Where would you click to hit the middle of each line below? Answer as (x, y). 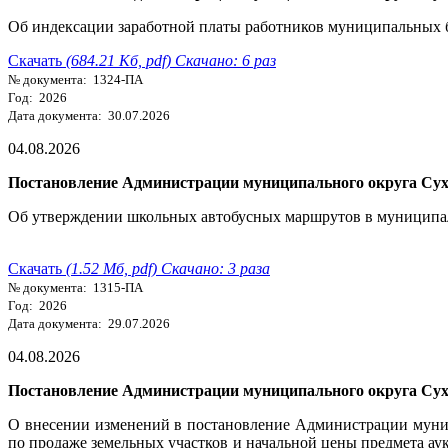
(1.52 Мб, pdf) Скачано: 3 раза (168, 268)
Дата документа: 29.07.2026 (89, 323)
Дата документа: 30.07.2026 (89, 115)
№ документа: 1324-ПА (75, 79)
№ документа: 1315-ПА (75, 287)
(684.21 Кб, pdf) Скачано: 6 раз (171, 60)
